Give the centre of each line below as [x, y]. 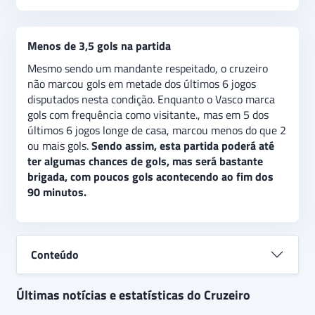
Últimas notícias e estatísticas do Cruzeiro [133, 295]
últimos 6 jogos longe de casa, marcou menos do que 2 [157, 130]
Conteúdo [55, 255]
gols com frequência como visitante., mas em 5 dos [148, 115]
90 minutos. [57, 192]
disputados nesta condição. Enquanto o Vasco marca [151, 99]
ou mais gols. [59, 146]
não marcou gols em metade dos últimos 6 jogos [142, 84]
